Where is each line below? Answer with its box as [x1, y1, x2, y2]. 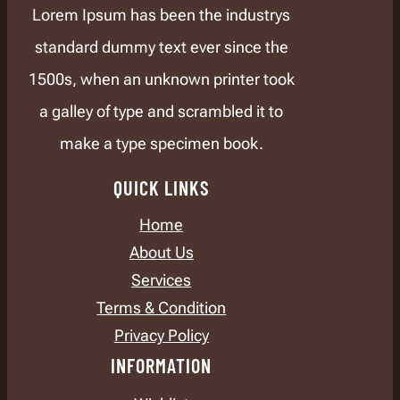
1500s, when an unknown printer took [28, 69, 295, 88]
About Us [129, 243, 194, 262]
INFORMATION [111, 354, 212, 378]
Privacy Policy [113, 326, 209, 346]
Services [131, 271, 192, 290]
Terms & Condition [96, 298, 227, 318]
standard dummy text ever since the [34, 37, 288, 56]
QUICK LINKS [112, 175, 210, 199]
